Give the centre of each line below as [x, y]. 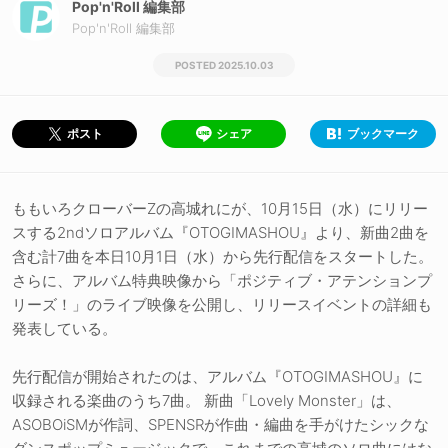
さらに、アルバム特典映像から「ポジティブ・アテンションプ [222, 281]
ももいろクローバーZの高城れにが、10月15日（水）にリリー [220, 209]
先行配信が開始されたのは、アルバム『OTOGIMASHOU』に [217, 377]
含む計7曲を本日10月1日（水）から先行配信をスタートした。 [222, 257]
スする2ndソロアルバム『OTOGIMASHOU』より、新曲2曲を [220, 233]
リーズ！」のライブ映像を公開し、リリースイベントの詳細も [222, 305]
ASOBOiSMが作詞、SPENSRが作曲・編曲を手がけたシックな [220, 425]
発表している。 [64, 329]
